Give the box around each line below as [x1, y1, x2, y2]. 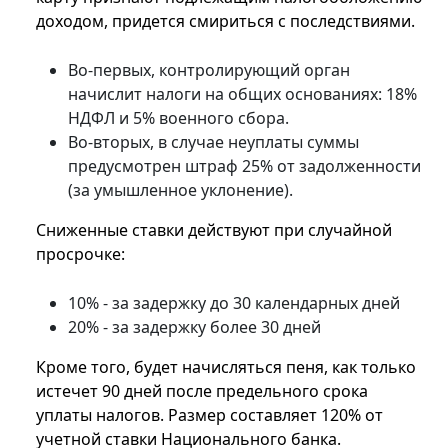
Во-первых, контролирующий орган [68, 59, 350, 82]
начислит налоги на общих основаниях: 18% [68, 83, 417, 106]
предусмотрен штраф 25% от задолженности [68, 155, 421, 178]
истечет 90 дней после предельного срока [36, 380, 368, 403]
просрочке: [36, 243, 125, 266]
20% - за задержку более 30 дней [68, 316, 321, 339]
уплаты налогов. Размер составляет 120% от [36, 404, 383, 427]
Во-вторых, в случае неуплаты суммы [68, 131, 359, 154]
